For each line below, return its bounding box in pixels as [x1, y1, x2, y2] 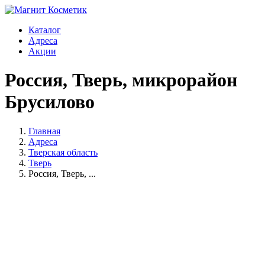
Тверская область [28, 147, 98, 157]
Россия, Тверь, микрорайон [5, 69, 237, 91]
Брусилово [5, 91, 95, 113]
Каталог [28, 25, 61, 35]
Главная [28, 125, 60, 136]
